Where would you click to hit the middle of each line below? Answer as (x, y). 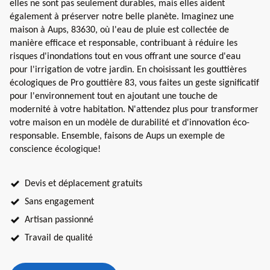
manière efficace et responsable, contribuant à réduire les (124, 43)
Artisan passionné (59, 220)
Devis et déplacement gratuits (83, 184)
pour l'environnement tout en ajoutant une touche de (114, 96)
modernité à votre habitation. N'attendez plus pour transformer (134, 109)
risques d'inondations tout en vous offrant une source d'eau (125, 56)
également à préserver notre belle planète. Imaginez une (122, 17)
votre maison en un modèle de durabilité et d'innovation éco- (130, 123)
